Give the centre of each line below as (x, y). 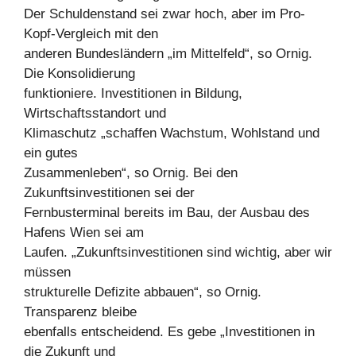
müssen (47, 273)
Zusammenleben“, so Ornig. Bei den (131, 173)
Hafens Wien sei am (84, 233)
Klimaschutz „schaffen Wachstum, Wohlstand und (172, 133)
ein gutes (51, 153)
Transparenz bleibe (80, 312)
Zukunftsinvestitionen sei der (109, 193)
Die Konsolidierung (79, 74)
